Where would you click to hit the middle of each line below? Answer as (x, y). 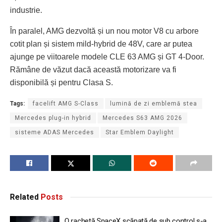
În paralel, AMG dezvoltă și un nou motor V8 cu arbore (104, 31)
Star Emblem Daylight (140, 132)
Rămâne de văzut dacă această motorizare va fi (93, 69)
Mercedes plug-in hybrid (53, 118)
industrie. (26, 10)
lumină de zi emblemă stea (154, 103)
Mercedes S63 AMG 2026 (142, 118)
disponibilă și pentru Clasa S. (61, 82)
